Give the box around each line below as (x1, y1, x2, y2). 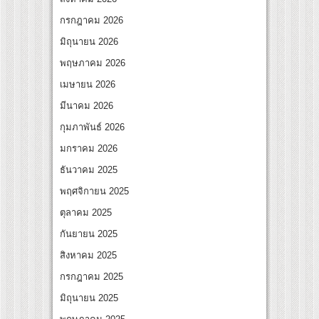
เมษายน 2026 (60, 79, 115, 90)
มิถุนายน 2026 (60, 36, 118, 48)
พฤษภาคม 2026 (60, 58, 125, 69)
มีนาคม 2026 (60, 100, 113, 112)
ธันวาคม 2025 (60, 164, 117, 176)
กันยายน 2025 (60, 229, 117, 240)
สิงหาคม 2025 (60, 250, 117, 261)
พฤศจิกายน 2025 (60, 186, 129, 197)
